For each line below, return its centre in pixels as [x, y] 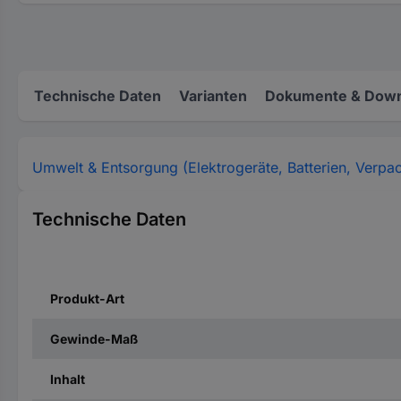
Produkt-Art [87, 299]
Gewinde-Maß [94, 339]
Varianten [213, 96]
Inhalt [68, 379]
